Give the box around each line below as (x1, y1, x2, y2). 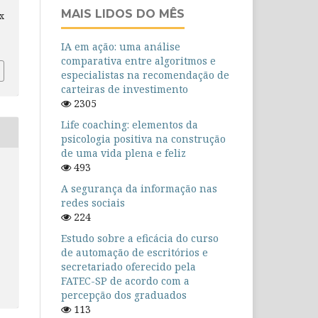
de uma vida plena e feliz (61, 146, 186, 160)
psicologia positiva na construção (61, 132, 226, 146)
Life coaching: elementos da (61, 118, 198, 132)
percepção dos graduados (61, 288, 187, 302)
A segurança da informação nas (61, 182, 217, 196)
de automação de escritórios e (61, 246, 208, 260)
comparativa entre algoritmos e (61, 54, 216, 68)
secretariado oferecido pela (61, 260, 196, 274)
